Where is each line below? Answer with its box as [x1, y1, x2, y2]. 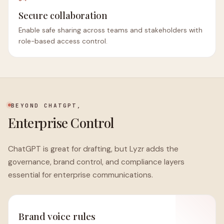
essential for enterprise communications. [8, 170, 153, 180]
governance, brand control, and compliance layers [8, 157, 184, 167]
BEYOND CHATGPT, [11, 102, 82, 109]
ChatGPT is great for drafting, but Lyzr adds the [8, 144, 178, 154]
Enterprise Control [8, 114, 114, 131]
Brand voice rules [18, 209, 95, 222]
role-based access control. [18, 37, 107, 45]
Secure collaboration [18, 9, 107, 21]
